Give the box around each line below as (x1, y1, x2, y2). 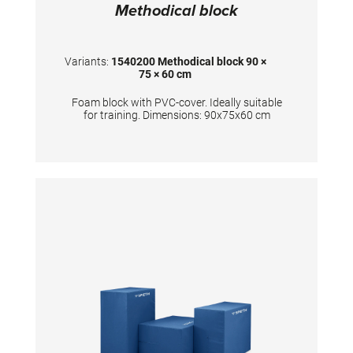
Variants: (64, 55, 111, 69)
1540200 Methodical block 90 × (110, 55, 266, 69)
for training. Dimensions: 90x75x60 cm (83, 109, 270, 122)
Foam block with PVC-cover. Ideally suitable (71, 96, 282, 110)
